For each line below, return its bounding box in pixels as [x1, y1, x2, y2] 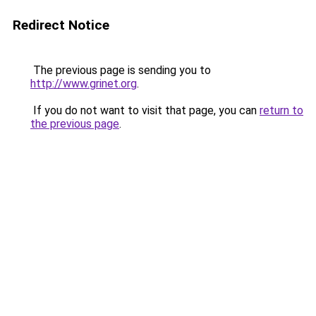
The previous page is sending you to [30, 63, 211, 77]
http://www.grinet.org [30, 77, 137, 90]
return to [260, 104, 303, 117]
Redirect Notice [13, 17, 109, 33]
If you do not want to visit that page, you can [30, 104, 260, 117]
